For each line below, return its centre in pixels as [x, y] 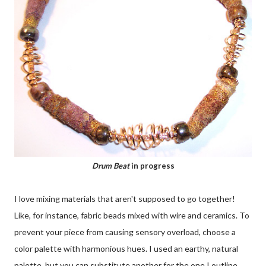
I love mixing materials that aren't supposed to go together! [125, 198]
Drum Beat [110, 165]
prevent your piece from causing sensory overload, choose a [125, 232]
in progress [152, 165]
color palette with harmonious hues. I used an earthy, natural [126, 248]
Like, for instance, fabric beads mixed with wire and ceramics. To [132, 215]
